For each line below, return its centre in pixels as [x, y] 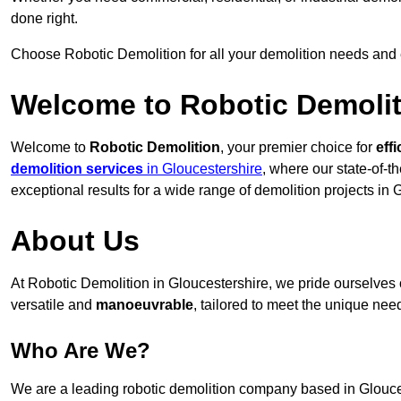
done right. [44, 19]
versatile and [53, 305]
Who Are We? [81, 351]
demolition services [77, 169]
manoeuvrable [145, 305]
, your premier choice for [298, 148]
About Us [75, 241]
